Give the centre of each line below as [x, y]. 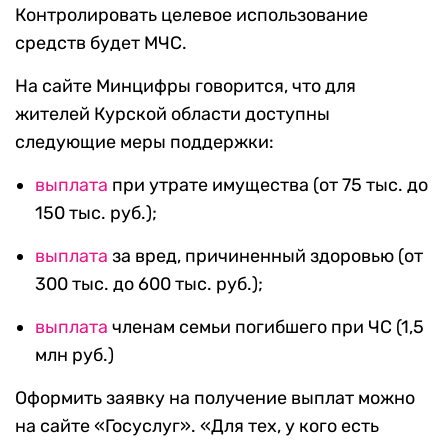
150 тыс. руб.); [96, 213]
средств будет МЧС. [101, 43]
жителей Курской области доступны [172, 114]
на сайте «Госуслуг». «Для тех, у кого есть [197, 426]
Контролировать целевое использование [191, 15]
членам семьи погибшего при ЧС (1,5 [266, 327]
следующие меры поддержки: [144, 142]
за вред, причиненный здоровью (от [265, 256]
